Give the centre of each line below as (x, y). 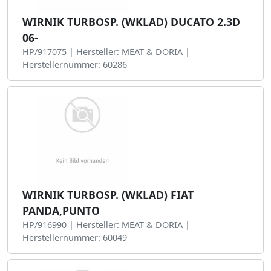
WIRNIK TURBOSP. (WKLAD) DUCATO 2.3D (131, 22)
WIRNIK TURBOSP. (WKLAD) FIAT (108, 195)
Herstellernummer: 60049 (75, 237)
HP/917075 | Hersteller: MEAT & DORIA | (106, 52)
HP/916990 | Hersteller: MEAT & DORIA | (106, 225)
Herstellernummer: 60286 (75, 64)
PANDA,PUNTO (61, 211)
